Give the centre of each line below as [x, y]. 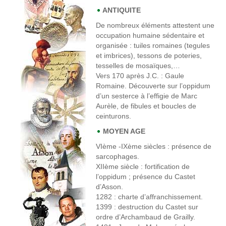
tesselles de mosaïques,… [138, 66]
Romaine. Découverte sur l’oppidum [153, 86]
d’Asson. [109, 187]
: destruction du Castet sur [155, 207]
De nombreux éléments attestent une [155, 25]
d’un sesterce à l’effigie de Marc [147, 96]
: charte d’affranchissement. [157, 197]
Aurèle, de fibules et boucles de [146, 106]
